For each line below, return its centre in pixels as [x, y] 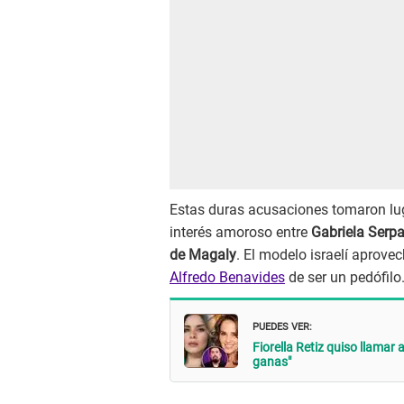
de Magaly [203, 255]
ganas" [272, 361]
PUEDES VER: [282, 325]
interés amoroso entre [240, 233]
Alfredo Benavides [227, 278]
